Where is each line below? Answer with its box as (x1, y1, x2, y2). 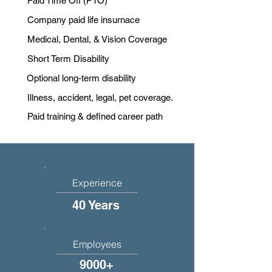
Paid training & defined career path (27, 111, 163, 121)
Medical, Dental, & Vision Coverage (27, 34, 167, 44)
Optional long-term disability (27, 73, 136, 83)
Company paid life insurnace (27, 15, 140, 25)
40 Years (72, 198, 120, 212)
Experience (72, 177, 122, 189)
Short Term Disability (27, 53, 109, 64)
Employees (72, 238, 121, 250)
